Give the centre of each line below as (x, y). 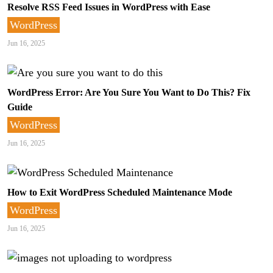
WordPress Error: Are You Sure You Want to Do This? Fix (129, 93)
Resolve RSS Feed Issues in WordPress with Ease (109, 7)
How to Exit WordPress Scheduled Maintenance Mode (120, 193)
